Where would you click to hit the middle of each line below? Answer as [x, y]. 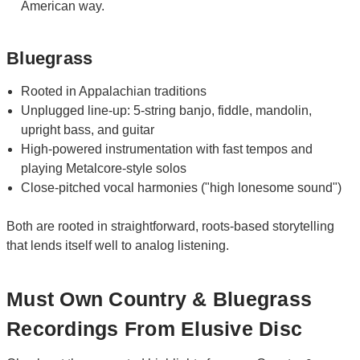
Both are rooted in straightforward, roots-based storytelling [170, 226]
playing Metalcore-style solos [104, 168]
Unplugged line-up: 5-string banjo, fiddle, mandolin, [167, 110]
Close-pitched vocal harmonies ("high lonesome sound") [182, 187]
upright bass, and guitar [88, 129]
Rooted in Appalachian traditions [114, 91]
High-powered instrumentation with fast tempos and [167, 149]
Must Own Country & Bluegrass [159, 299]
